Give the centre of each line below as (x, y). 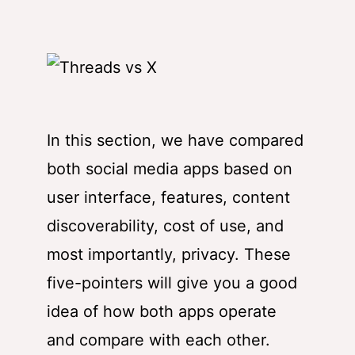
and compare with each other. (158, 340)
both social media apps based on (170, 169)
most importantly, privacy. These (169, 255)
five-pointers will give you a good (172, 283)
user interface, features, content (168, 198)
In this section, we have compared (175, 141)
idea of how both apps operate (162, 312)
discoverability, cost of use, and (165, 226)
